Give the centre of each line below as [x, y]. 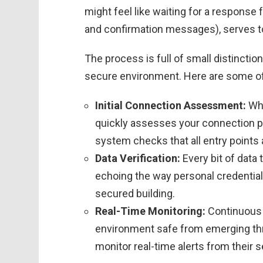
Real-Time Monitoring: [150, 211]
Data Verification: [138, 158]
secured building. [135, 193]
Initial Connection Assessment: [171, 105]
